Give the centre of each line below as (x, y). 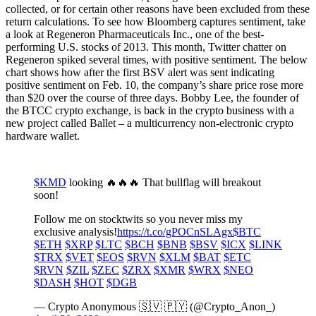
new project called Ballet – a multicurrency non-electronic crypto (150, 123)
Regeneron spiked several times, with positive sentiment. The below (157, 59)
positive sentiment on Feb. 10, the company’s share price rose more (154, 85)
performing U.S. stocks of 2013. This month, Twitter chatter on (146, 47)
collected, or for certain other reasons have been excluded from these (158, 8)
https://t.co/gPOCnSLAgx (175, 231)
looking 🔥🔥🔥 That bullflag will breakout (164, 182)
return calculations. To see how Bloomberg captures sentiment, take (156, 21)
